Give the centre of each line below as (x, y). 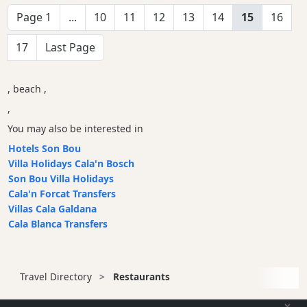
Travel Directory (56, 277)
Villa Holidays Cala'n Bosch (72, 164)
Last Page (71, 48)
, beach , (27, 89)
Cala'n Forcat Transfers (62, 194)
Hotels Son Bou (45, 149)
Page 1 (34, 17)
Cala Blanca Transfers (58, 224)
